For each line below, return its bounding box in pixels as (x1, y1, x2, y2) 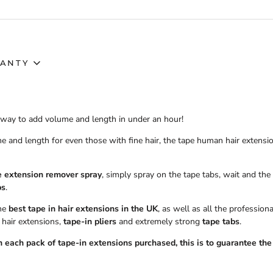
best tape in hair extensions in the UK (9, 203, 158, 215)
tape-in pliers (63, 216, 117, 228)
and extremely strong (119, 216, 203, 228)
